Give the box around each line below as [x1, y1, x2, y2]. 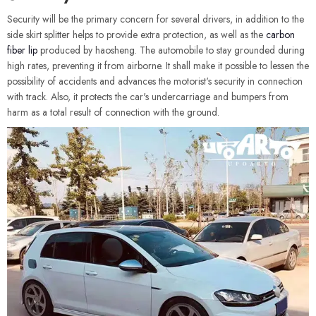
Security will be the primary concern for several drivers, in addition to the [7, 12, 304, 26]
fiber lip [7, 43, 37, 57]
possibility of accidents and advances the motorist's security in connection [7, 74, 303, 88]
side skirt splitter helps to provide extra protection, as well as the [7, 28, 266, 42]
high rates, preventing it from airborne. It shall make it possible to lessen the [7, 59, 309, 73]
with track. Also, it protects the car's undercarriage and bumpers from [7, 90, 288, 104]
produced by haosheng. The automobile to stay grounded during [37, 43, 305, 57]
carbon [266, 28, 295, 42]
